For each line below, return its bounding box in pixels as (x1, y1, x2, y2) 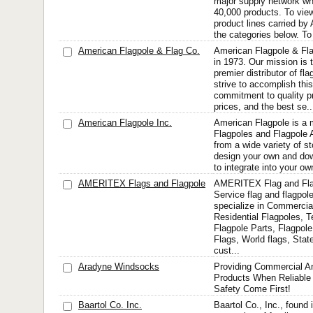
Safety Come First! (214, 284, 291, 294)
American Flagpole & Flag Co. (78, 45, 200, 56)
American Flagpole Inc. (78, 117, 172, 128)
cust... (214, 245, 240, 256)
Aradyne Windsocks (78, 261, 159, 272)
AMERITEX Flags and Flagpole (78, 178, 205, 189)
